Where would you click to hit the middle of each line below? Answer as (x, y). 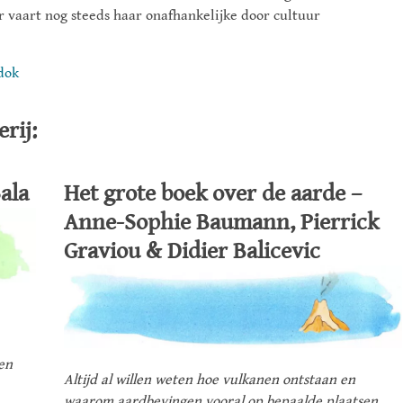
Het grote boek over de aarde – (213, 194)
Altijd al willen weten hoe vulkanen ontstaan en (210, 381)
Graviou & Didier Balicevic (192, 251)
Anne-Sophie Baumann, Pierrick (221, 223)
